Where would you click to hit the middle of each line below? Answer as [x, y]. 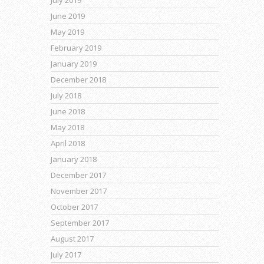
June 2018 [68, 111]
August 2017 [72, 238]
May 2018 [67, 127]
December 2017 [78, 175]
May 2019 [67, 32]
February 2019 [76, 47]
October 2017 [74, 207]
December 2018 [78, 79]
